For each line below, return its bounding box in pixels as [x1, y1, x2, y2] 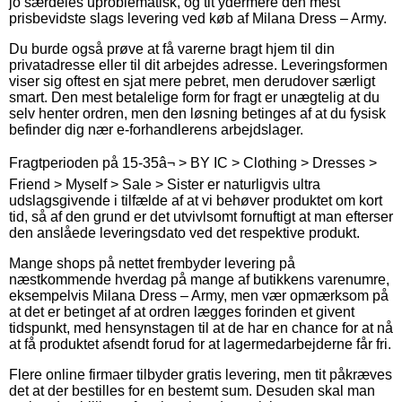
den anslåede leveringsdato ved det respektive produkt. [9, 224, 360, 240]
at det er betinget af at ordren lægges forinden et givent [9, 303, 354, 319]
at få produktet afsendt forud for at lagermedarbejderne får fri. [9, 336, 391, 352]
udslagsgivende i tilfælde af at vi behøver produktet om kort [9, 192, 382, 208]
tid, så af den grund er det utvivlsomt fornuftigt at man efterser [9, 208, 393, 224]
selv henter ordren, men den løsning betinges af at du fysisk [9, 105, 386, 121]
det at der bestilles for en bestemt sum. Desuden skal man [9, 382, 375, 398]
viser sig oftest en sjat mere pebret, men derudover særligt [9, 73, 375, 89]
